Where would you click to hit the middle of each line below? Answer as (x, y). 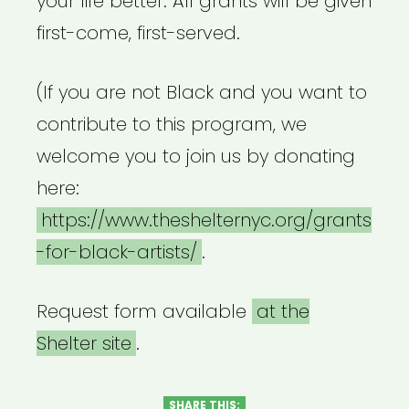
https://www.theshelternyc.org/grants (206, 220)
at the (283, 312)
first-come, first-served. (138, 33)
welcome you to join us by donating (196, 157)
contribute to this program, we (172, 125)
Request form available (144, 312)
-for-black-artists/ (117, 252)
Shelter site (84, 344)
